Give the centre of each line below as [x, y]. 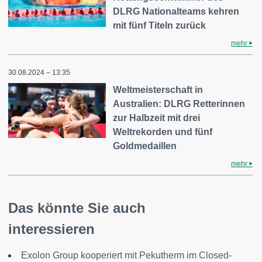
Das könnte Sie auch [77, 208]
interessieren [51, 229]
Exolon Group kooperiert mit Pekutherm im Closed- [126, 256]
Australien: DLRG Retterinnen [179, 104]
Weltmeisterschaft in [158, 90]
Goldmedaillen [145, 146]
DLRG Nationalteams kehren [176, 12]
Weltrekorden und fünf [163, 132]
